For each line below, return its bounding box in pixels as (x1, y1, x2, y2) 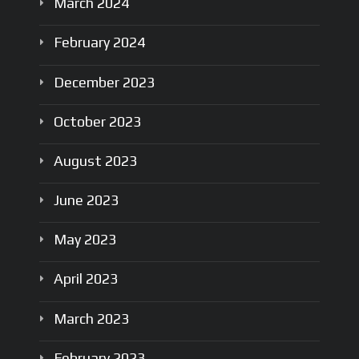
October (54, 112, 109, 130)
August (54, 151, 105, 169)
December (54, 73, 123, 91)
